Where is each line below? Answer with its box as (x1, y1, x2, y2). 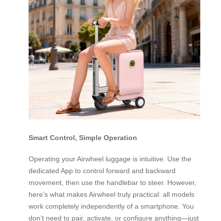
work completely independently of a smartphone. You (29, 202, 194, 210)
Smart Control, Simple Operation (29, 134, 137, 142)
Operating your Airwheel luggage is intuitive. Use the (29, 154, 191, 163)
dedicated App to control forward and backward (29, 166, 176, 175)
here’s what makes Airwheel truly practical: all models (29, 190, 194, 198)
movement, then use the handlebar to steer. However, (29, 178, 196, 186)
